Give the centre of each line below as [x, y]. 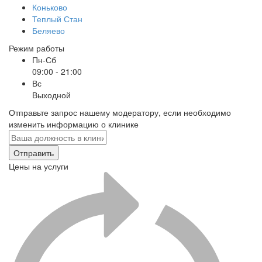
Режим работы [37, 48]
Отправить [34, 153]
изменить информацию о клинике [74, 124]
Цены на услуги [39, 166]
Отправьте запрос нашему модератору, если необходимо [120, 112]
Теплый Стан [57, 19]
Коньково [50, 7]
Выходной [51, 95]
